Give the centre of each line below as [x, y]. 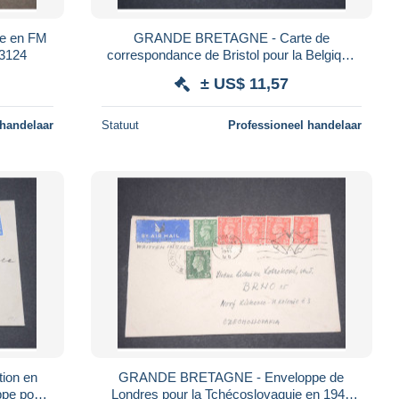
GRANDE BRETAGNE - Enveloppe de [232, 377]
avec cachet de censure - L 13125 [231, 71]
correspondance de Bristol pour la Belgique [232, 54]
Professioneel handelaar [294, 125]
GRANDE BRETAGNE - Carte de [231, 37]
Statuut [120, 125]
